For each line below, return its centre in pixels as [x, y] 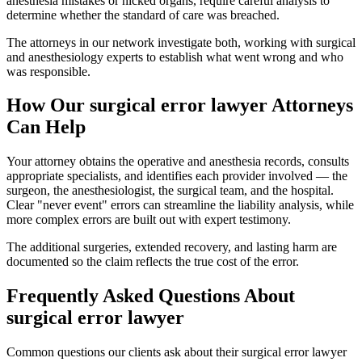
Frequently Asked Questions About [151, 296]
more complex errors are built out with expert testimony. [149, 220]
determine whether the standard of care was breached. [143, 15]
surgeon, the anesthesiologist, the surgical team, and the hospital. [170, 191]
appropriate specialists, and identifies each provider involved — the [177, 176]
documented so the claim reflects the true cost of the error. [153, 262]
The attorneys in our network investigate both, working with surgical [181, 42]
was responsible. [48, 71]
